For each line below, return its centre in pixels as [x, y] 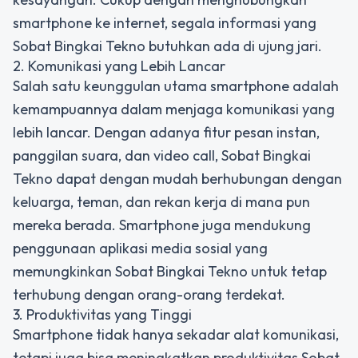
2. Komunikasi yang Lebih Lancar [119, 66]
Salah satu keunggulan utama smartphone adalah [176, 86]
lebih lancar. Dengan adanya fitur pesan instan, [166, 132]
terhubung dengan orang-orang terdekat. [149, 294]
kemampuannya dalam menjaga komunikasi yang [174, 109]
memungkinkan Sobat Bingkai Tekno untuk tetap [170, 271]
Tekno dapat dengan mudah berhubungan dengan [177, 179]
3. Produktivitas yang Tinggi [102, 314]
